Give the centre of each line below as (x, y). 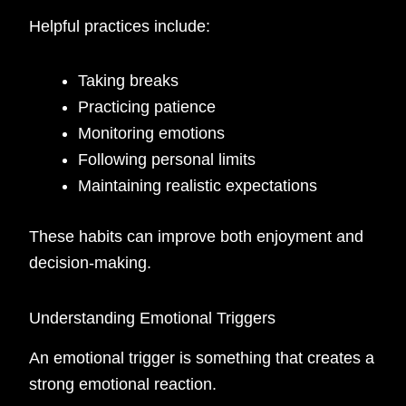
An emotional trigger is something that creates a (202, 358)
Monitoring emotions (152, 134)
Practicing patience (147, 107)
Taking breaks (129, 81)
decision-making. (91, 263)
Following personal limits (167, 160)
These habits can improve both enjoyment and (197, 237)
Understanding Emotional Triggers (153, 318)
